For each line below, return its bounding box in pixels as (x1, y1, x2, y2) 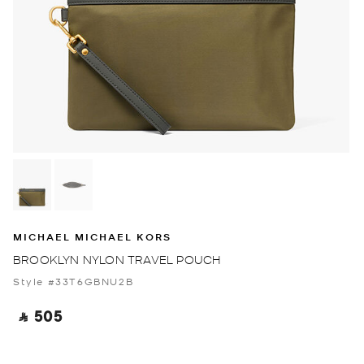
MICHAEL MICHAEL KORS (13, 229, 171, 244)
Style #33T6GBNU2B (13, 274, 134, 288)
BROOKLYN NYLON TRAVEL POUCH (13, 251, 221, 266)
